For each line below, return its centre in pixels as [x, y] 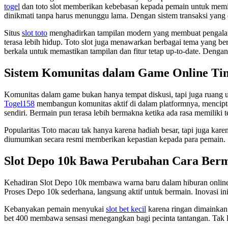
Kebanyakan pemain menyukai [55, 209]
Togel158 [19, 104]
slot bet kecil [126, 209]
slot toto [35, 33]
